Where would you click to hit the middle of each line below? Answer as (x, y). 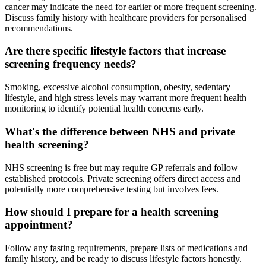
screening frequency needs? (71, 64)
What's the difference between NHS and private (120, 131)
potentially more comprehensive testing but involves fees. (112, 189)
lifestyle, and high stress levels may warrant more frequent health (126, 98)
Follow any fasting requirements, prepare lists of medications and (126, 248)
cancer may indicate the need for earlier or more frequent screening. (131, 7)
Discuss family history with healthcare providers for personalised (126, 17)
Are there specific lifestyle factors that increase (115, 51)
